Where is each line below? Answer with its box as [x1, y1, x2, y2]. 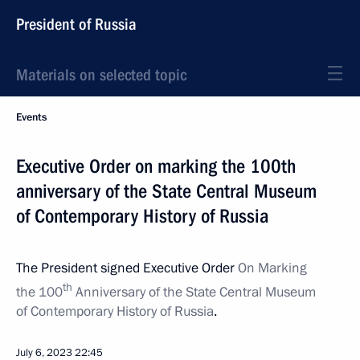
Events [16, 110, 47, 125]
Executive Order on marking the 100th [16, 155, 296, 178]
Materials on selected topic [16, 65, 186, 84]
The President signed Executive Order [16, 259, 238, 277]
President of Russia [16, 14, 137, 34]
